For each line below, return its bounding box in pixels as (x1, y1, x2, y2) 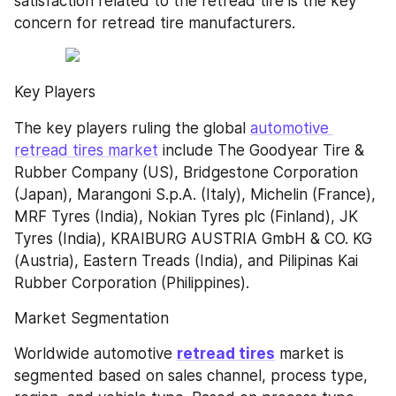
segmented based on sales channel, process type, (14, 367, 368, 385)
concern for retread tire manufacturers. (14, 14, 295, 32)
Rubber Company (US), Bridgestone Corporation (14, 163, 358, 181)
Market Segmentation (14, 308, 169, 327)
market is (275, 345, 344, 362)
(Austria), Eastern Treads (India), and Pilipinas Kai (14, 251, 358, 270)
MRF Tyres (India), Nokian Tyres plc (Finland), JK (14, 207, 358, 225)
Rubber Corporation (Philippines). (14, 273, 249, 292)
